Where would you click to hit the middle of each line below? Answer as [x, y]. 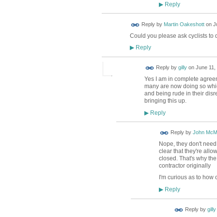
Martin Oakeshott [184, 24]
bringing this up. [165, 101]
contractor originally [185, 166]
